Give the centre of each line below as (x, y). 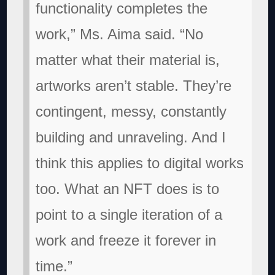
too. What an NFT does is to (128, 188)
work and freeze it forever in (126, 240)
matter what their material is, (128, 60)
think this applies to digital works (140, 163)
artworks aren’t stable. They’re (134, 85)
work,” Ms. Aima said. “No (120, 34)
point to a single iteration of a (129, 214)
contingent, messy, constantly (131, 111)
